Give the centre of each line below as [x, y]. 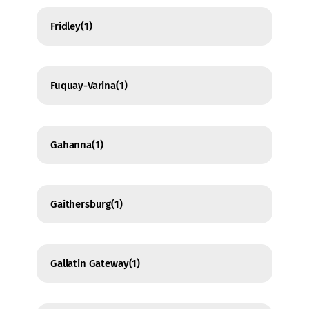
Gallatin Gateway [90, 264]
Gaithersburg [81, 205]
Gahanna [71, 145]
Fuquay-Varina [83, 86]
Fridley [66, 27]
